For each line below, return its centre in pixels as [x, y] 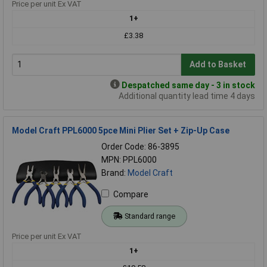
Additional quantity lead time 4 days [187, 96]
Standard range [150, 216]
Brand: [114, 173]
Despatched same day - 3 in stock [188, 85]
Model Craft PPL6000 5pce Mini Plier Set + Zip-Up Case [121, 130]
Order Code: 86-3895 [140, 146]
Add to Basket [218, 65]
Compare [131, 194]
